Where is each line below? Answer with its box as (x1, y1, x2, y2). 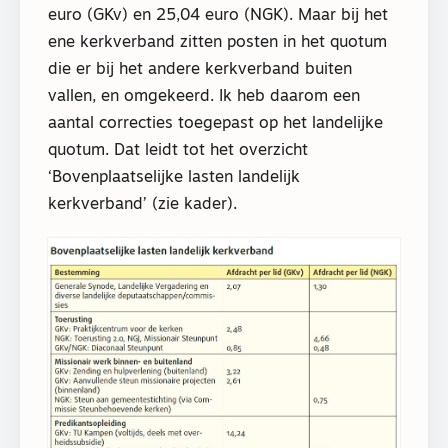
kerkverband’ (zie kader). (48, 197, 237, 214)
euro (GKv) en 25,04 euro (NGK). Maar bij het (48, 8, 388, 25)
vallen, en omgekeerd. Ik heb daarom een (48, 89, 360, 106)
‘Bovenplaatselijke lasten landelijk (48, 170, 300, 187)
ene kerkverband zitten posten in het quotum (48, 35, 387, 52)
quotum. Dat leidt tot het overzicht (48, 143, 308, 160)
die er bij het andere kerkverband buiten (48, 62, 352, 79)
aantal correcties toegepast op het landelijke (48, 116, 383, 133)
